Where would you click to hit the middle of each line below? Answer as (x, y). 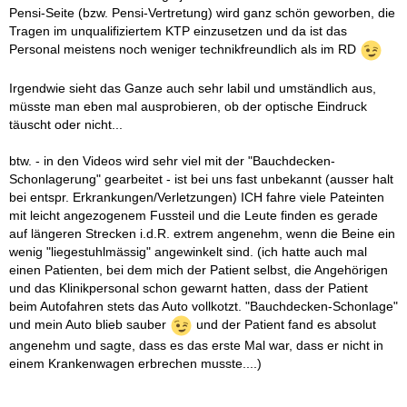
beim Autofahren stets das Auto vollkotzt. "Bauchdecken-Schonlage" (203, 306)
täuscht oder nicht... (66, 124)
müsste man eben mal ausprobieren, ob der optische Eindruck (188, 106)
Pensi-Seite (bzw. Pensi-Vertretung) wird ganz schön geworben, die (202, 13)
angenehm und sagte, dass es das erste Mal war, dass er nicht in (196, 345)
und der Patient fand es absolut (284, 325)
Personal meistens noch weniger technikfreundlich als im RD (184, 50)
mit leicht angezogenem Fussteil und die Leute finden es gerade (194, 215)
